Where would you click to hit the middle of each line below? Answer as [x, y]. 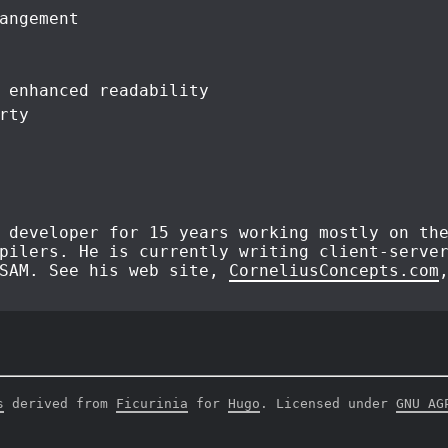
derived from [60, 404]
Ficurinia [152, 404]
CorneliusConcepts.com [334, 271]
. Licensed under [328, 404]
